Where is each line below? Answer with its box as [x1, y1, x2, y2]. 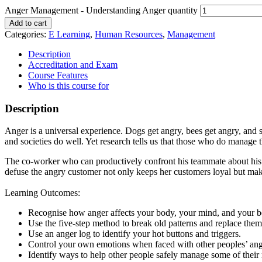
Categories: [5, 29, 49, 39]
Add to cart [9, 18, 47, 27]
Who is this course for [28, 80, 109, 91]
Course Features [28, 70, 88, 80]
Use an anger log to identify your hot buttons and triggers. [28, 229, 241, 239]
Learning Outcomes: [5, 188, 80, 198]
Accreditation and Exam [28, 59, 118, 70]
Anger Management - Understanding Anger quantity [5, 5, 198, 15]
